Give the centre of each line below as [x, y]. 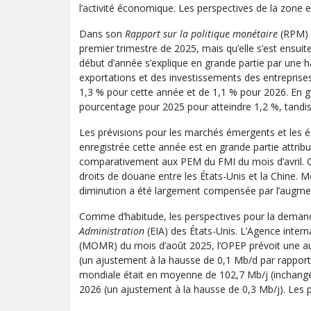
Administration [113, 230]
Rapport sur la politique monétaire [203, 33]
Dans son [102, 33]
